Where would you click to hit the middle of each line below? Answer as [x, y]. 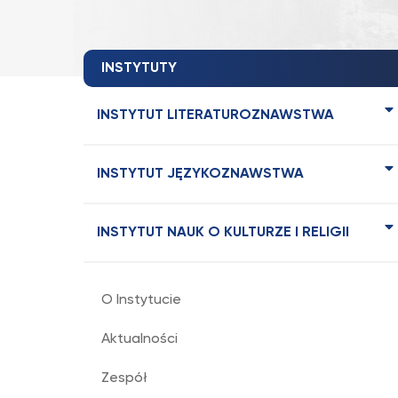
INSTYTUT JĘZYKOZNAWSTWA [200, 174]
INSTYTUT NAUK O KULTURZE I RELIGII [223, 233]
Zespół [124, 378]
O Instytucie [141, 300]
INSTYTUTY [139, 68]
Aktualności [139, 339]
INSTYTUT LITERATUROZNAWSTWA [215, 115]
